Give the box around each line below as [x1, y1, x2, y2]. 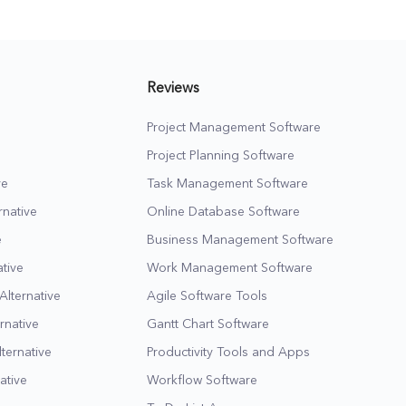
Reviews [147, 81, 199, 96]
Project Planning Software [147, 149, 295, 162]
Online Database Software [147, 205, 300, 218]
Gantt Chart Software [147, 317, 269, 331]
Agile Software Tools [147, 289, 267, 303]
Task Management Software [147, 177, 308, 190]
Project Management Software [147, 121, 321, 134]
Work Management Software [147, 261, 313, 275]
